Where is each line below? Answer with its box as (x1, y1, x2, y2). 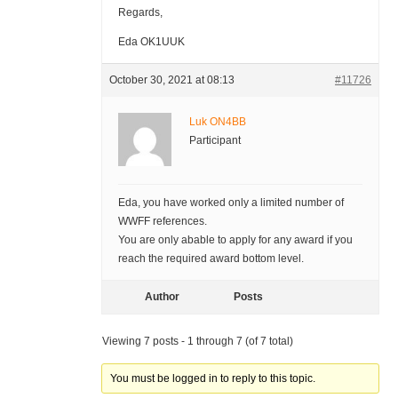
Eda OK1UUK (117, 36, 185, 49)
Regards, (117, 6, 163, 20)
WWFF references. (117, 215, 207, 228)
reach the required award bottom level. (117, 252, 304, 266)
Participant (188, 134, 241, 147)
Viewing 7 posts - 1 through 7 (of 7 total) (101, 335, 293, 348)
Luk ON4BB (188, 115, 246, 129)
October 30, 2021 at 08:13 (108, 74, 235, 87)
